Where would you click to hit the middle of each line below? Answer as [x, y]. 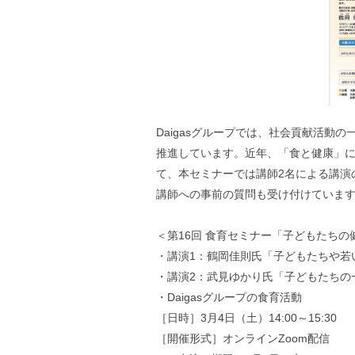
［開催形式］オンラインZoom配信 [243, 338]
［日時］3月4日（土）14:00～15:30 [246, 318]
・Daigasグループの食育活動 [229, 297]
